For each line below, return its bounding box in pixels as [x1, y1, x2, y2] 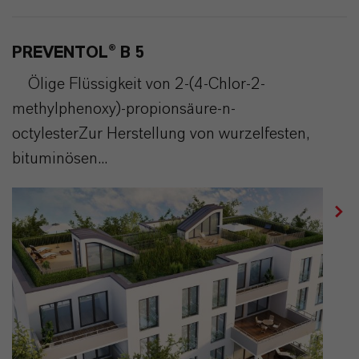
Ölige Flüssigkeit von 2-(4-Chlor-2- [12, 76, 265, 92]
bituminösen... [12, 151, 107, 167]
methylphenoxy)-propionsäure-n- [12, 101, 236, 117]
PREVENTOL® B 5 [12, 45, 144, 61]
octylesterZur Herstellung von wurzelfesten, [12, 126, 310, 142]
